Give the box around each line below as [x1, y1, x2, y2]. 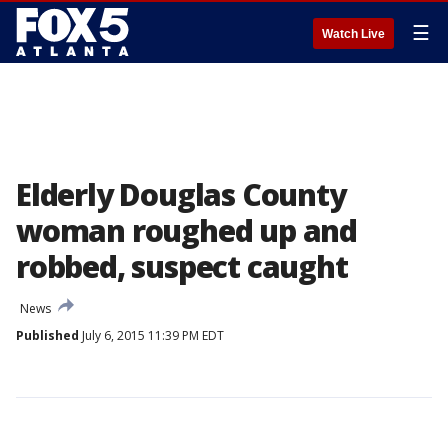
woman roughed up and [16, 210, 357, 251]
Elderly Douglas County [16, 174, 346, 215]
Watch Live [322, 27, 385, 41]
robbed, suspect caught [16, 246, 348, 287]
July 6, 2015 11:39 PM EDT [79, 327, 224, 344]
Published [16, 327, 79, 344]
